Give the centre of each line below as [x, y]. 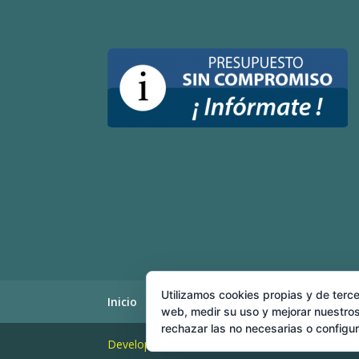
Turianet [258, 344]
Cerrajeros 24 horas [286, 301]
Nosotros [184, 301]
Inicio [123, 301]
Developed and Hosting [170, 344]
